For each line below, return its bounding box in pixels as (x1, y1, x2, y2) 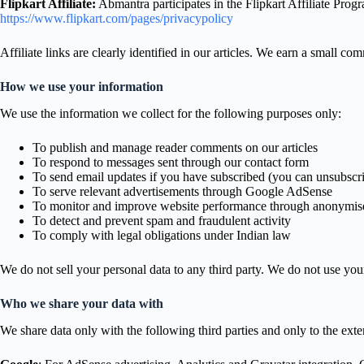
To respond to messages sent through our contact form (32, 154, 309, 169)
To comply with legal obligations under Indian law (32, 227, 291, 242)
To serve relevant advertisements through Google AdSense (32, 184, 332, 198)
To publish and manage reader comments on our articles (32, 140, 318, 154)
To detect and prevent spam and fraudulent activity (32, 213, 291, 227)
